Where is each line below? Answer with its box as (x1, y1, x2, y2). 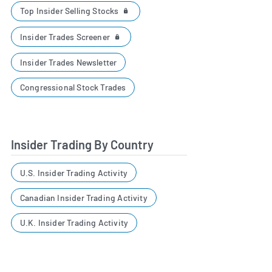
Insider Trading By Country (11, 137, 154, 152)
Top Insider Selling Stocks (19, 5, 121, 16)
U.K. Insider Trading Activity (19, 217, 129, 228)
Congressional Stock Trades (19, 82, 126, 93)
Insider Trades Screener (19, 31, 112, 42)
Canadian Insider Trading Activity (19, 192, 148, 203)
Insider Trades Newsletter (19, 56, 117, 67)
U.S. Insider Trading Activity (19, 167, 128, 178)
